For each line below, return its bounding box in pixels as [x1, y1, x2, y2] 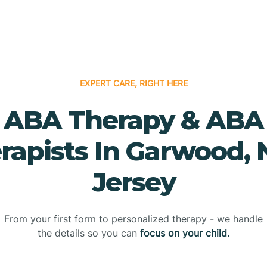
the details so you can [38, 226, 140, 239]
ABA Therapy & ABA [4, 103, 263, 136]
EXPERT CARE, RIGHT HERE [79, 77, 188, 88]
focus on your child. [140, 226, 229, 239]
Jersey [92, 165, 175, 198]
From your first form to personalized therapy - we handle [4, 212, 263, 225]
